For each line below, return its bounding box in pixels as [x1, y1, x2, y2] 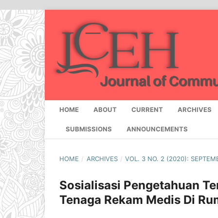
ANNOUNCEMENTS [127, 125, 188, 133]
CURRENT [131, 106, 163, 114]
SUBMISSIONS [66, 125, 112, 133]
